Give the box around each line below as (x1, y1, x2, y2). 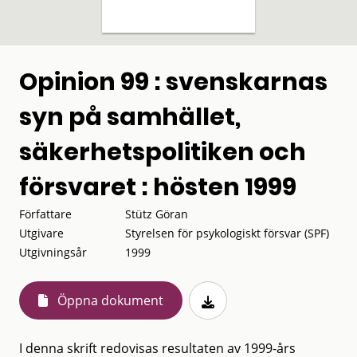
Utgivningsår (19, 244, 87, 260)
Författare (19, 206, 72, 222)
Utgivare (19, 225, 64, 241)
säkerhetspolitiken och (19, 135, 306, 169)
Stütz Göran (125, 206, 189, 222)
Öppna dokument (57, 291, 163, 309)
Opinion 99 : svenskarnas (19, 65, 328, 99)
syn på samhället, (19, 100, 241, 134)
